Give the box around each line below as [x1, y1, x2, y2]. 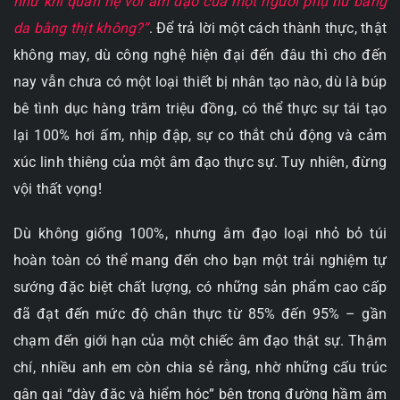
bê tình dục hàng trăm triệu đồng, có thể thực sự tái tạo [13, 100, 387, 118]
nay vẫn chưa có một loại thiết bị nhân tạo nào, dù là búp [13, 73, 387, 91]
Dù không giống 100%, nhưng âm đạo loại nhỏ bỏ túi [13, 225, 387, 243]
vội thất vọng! [13, 180, 102, 198]
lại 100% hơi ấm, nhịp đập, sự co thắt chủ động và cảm [13, 127, 387, 145]
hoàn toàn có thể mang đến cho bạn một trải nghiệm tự [13, 252, 387, 270]
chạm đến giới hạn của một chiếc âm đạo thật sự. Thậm [13, 332, 387, 350]
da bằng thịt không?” [13, 20, 149, 37]
